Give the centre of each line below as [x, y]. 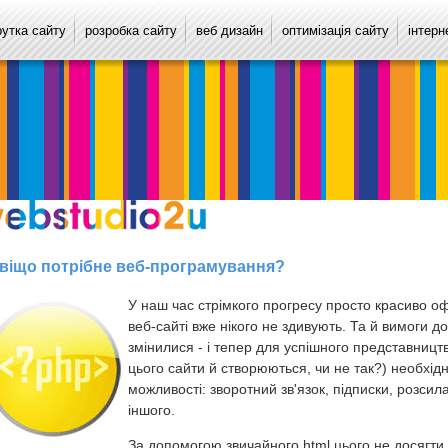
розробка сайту [131, 30]
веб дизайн [229, 30]
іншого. [151, 410]
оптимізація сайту [335, 30]
